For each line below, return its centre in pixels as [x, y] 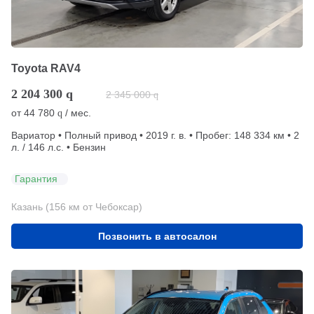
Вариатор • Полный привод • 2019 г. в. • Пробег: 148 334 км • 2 [155, 135]
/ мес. [77, 112]
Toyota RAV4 [46, 68]
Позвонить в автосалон [157, 236]
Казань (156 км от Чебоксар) [77, 206]
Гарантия [36, 179]
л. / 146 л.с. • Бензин [59, 147]
